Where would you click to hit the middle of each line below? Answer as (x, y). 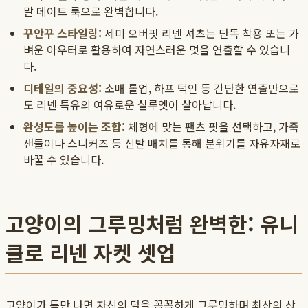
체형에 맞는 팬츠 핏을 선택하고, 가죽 (212, 127)
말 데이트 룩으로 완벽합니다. (91, 11)
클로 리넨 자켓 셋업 (91, 253)
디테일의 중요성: (63, 88)
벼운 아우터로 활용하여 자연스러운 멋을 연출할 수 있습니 (157, 50)
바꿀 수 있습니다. (64, 160)
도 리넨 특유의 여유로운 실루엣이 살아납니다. (130, 105)
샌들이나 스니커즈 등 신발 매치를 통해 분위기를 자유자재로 (162, 143)
